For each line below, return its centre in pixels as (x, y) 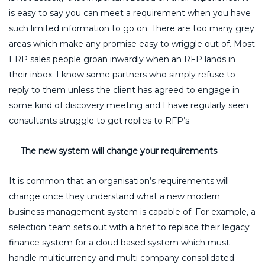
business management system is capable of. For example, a (132, 211)
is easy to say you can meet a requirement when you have (130, 13)
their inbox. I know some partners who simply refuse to (122, 74)
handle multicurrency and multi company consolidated (122, 258)
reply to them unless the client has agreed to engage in (124, 90)
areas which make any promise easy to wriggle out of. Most (132, 43)
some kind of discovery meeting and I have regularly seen (129, 105)
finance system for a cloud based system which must (119, 242)
